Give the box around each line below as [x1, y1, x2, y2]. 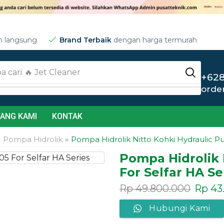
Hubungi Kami [149, 203, 210, 213]
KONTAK [52, 111, 83, 121]
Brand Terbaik [59, 35, 111, 44]
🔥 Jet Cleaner [24, 67, 81, 77]
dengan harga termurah [111, 35, 197, 44]
